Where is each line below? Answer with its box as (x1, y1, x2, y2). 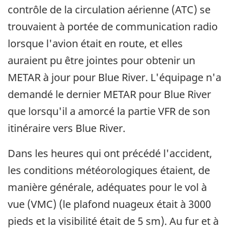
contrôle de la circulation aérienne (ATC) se (8, 3, 210, 17)
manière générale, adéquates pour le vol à (8, 180, 207, 195)
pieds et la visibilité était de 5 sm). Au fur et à (8, 214, 219, 228)
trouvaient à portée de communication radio (8, 20, 218, 34)
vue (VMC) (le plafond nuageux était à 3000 (8, 197, 211, 212)
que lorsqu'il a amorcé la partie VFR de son (8, 104, 210, 119)
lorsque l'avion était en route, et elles (8, 36, 183, 51)
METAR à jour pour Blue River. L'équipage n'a (8, 70, 221, 85)
